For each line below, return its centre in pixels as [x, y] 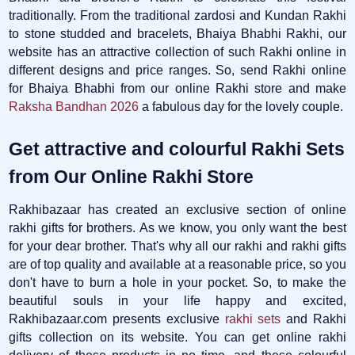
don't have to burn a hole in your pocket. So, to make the [177, 282]
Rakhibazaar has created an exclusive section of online [177, 209]
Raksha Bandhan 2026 [74, 106]
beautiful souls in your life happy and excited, [177, 300]
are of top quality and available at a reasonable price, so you [177, 264]
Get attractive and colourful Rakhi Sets [177, 149]
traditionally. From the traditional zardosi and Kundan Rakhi [177, 15]
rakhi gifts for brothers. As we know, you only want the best [177, 227]
